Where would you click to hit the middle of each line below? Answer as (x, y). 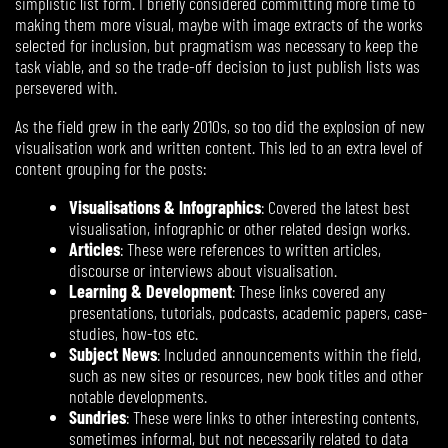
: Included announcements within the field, (289, 353)
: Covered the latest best (335, 206)
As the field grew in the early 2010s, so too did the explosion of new (220, 125)
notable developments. (138, 395)
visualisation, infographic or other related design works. (239, 227)
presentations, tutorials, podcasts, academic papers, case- (248, 311)
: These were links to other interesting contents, (272, 416)
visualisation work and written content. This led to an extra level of (219, 146)
